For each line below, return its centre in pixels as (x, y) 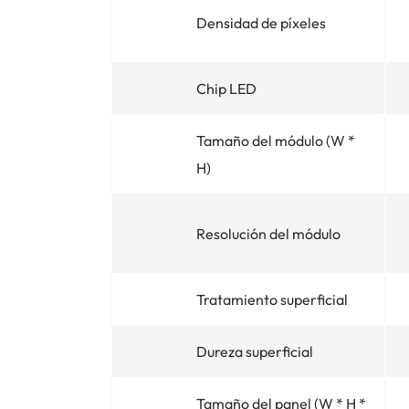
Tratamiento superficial (272, 299)
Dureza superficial (255, 351)
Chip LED (226, 88)
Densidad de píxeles (261, 22)
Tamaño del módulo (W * (276, 140)
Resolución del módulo (268, 233)
